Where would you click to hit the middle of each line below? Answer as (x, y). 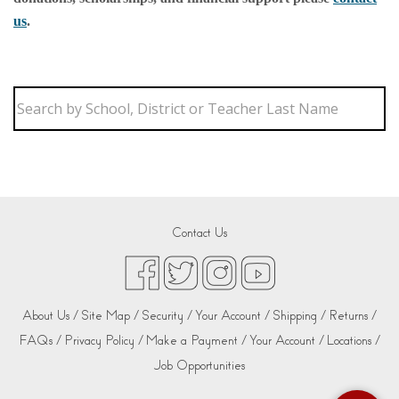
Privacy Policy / (104, 341)
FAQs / (40, 341)
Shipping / (299, 316)
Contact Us (199, 233)
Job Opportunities (199, 366)
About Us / (50, 316)
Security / (167, 316)
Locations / (354, 341)
